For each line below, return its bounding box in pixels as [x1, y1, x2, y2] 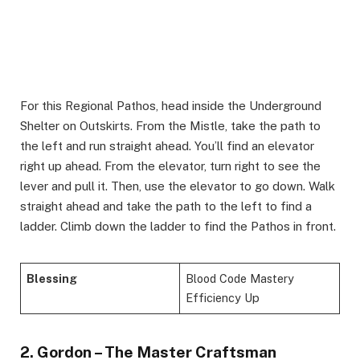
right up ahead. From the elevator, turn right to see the [20, 158, 321, 173]
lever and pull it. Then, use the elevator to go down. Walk [20, 178, 335, 193]
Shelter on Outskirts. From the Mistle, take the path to [20, 118, 321, 133]
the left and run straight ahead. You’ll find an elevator [20, 138, 314, 153]
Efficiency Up [186, 290, 260, 305]
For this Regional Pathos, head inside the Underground [20, 98, 321, 112]
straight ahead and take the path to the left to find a [20, 198, 312, 213]
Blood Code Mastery [186, 271, 295, 285]
